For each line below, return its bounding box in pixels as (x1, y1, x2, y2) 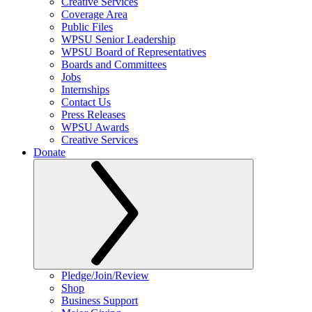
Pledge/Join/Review (61, 270, 149, 281)
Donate (33, 146, 65, 158)
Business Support (61, 295, 138, 306)
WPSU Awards (61, 121, 129, 133)
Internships (61, 84, 109, 95)
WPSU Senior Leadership (61, 33, 175, 45)
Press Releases (61, 109, 125, 120)
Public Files (61, 21, 113, 33)
